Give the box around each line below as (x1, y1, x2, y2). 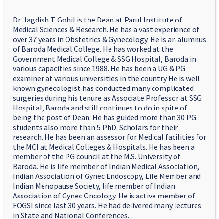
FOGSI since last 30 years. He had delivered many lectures (13, 200, 201, 210)
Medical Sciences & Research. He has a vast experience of (13, 24, 199, 34)
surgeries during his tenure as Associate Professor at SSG (13, 92, 202, 103)
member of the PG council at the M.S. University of (13, 151, 180, 161)
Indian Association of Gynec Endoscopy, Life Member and (13, 171, 201, 181)
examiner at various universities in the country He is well (13, 73, 200, 83)
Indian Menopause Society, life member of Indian (13, 180, 175, 191)
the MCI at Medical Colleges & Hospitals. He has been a (13, 141, 195, 152)
